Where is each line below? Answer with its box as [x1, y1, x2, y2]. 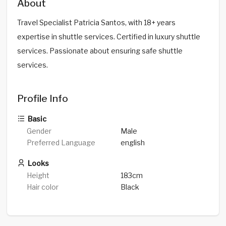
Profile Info [17, 92, 68, 104]
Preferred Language [27, 138, 96, 147]
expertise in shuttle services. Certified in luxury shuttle [17, 32, 200, 41]
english [121, 138, 145, 147]
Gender [27, 127, 52, 136]
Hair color [27, 183, 59, 192]
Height [27, 171, 50, 180]
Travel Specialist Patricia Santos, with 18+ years [17, 18, 176, 27]
